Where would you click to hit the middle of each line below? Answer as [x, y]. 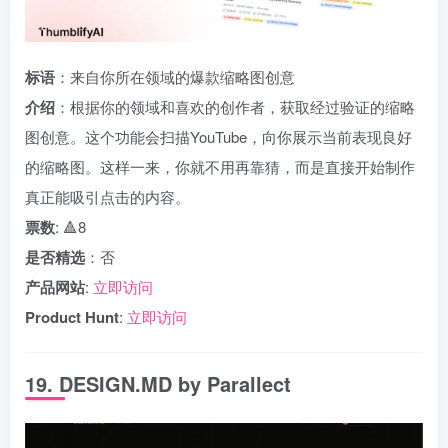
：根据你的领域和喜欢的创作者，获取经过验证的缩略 [235, 106]
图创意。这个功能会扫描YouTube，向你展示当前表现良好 [218, 136]
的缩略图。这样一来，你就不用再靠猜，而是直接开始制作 [220, 166]
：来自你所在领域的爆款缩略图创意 [175, 76]
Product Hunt [72, 317]
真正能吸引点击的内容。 [107, 196]
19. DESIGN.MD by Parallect [158, 383]
